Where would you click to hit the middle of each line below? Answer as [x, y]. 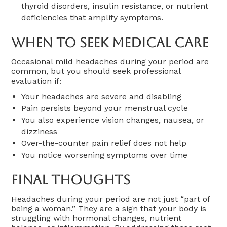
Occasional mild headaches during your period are [110, 61]
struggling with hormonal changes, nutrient [97, 218]
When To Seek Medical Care [110, 42]
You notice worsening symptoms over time [105, 155]
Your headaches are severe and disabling [102, 96]
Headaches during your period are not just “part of [111, 199]
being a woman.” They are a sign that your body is [109, 208]
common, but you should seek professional [96, 71]
